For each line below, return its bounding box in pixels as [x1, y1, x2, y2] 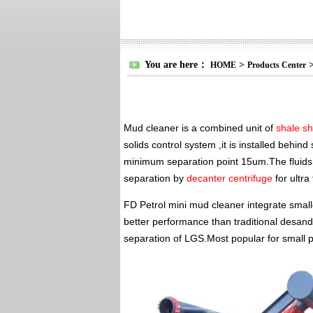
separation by [124, 173, 187, 184]
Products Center [247, 60, 306, 70]
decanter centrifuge [187, 173, 272, 184]
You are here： [145, 59, 210, 70]
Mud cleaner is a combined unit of [124, 122, 276, 133]
